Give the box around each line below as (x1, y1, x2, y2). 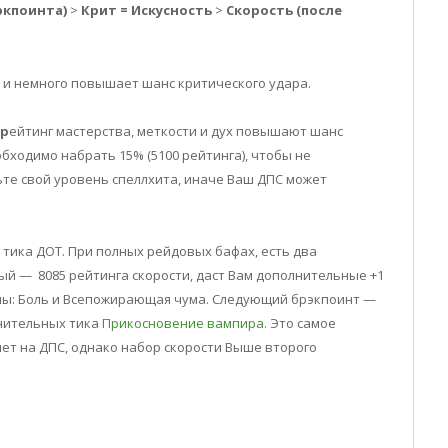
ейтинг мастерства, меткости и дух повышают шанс (9, 121, 343, 140)
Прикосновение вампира (102, 313, 264, 332)
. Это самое (264, 313, 336, 332)
